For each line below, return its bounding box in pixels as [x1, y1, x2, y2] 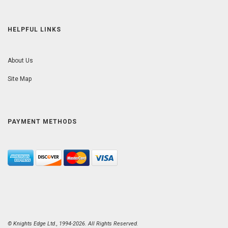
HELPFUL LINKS [8, 25, 61, 33]
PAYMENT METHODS [8, 118, 77, 125]
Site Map [8, 75, 32, 82]
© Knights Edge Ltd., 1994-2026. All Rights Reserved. [8, 220, 138, 227]
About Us [8, 56, 33, 64]
